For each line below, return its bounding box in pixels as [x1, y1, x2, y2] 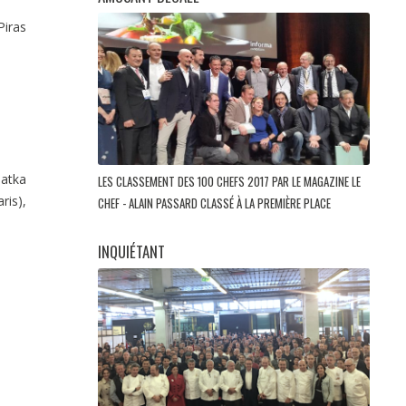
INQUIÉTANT [98, 240, 165, 264]
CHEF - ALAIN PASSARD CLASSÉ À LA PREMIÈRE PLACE [98, 194, 333, 213]
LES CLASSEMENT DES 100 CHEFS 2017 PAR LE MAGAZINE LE [98, 172, 361, 191]
